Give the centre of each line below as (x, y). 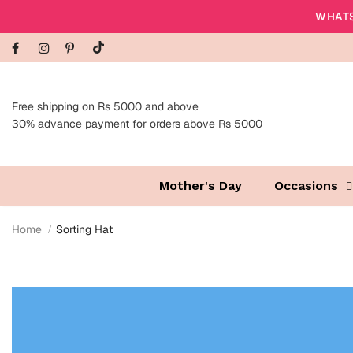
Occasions (306, 186)
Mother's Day (200, 186)
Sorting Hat (84, 230)
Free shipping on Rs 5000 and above (105, 107)
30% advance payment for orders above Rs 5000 (137, 124)
